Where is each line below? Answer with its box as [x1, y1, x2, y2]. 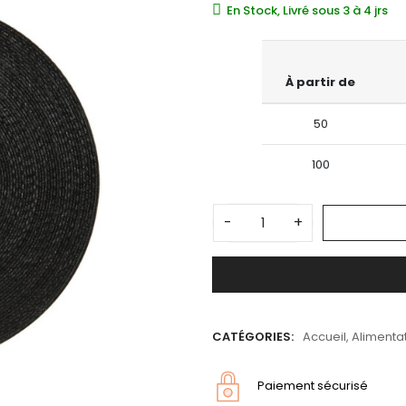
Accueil [303, 327, 346, 345]
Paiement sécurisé [257, 377, 368, 395]
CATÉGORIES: [212, 327, 294, 345]
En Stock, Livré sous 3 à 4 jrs [227, 2, 389, 20]
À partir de [285, 73, 355, 92]
